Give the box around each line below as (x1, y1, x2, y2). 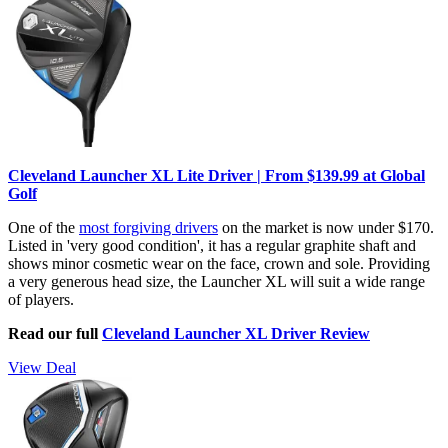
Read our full (8, 324, 102, 342)
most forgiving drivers (79, 218, 218, 236)
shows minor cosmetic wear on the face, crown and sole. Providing (8, 254, 430, 272)
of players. (8, 290, 74, 308)
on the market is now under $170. (218, 218, 434, 236)
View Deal (8, 358, 76, 376)
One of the (8, 218, 79, 236)
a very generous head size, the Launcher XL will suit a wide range (8, 272, 425, 290)
